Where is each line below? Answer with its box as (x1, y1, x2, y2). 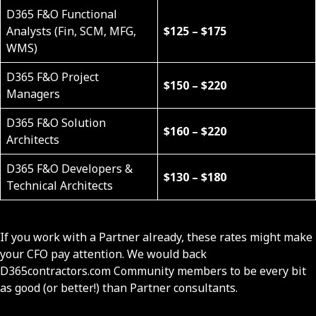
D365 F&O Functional (6, 6, 117, 23)
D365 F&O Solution (6, 115, 106, 131)
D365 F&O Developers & (6, 161, 133, 177)
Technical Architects (6, 178, 113, 194)
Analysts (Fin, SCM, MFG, (6, 23, 136, 39)
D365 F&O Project (6, 69, 99, 85)
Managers (6, 86, 60, 102)
